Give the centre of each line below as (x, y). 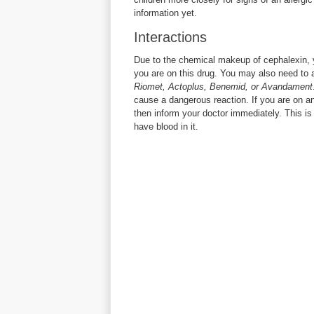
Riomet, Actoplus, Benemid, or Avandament (223, 87)
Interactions (170, 37)
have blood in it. (166, 127)
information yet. (165, 13)
